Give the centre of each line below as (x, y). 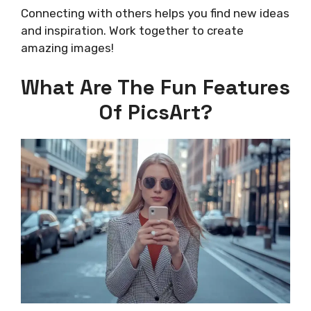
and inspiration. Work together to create (132, 31)
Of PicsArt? (155, 112)
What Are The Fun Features (155, 87)
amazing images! (67, 48)
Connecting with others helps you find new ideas (155, 14)
